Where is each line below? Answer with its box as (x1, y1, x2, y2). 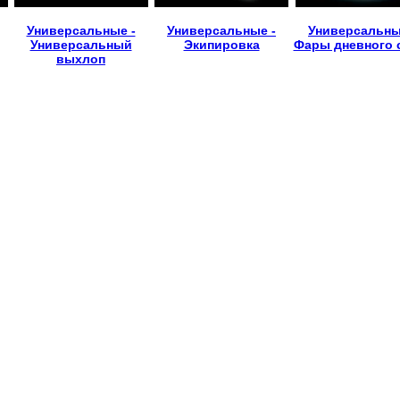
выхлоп (56, 52, 105, 66)
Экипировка (183, 37, 260, 52)
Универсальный (29, 37, 132, 52)
